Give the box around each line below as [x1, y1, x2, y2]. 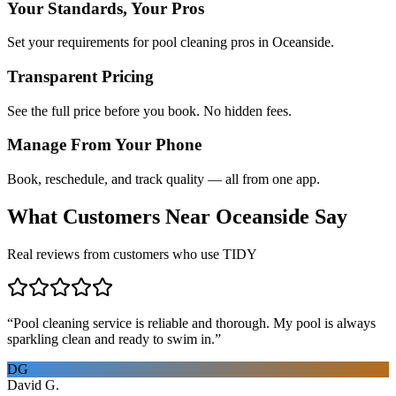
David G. [7, 377, 59, 392]
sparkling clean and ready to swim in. [7, 331, 215, 346]
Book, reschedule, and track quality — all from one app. [7, 171, 320, 187]
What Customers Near [7, 205, 216, 229]
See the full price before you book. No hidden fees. [7, 103, 292, 118]
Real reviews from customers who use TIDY [7, 246, 257, 262]
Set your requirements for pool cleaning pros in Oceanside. [7, 34, 334, 50]
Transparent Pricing [7, 66, 154, 86]
